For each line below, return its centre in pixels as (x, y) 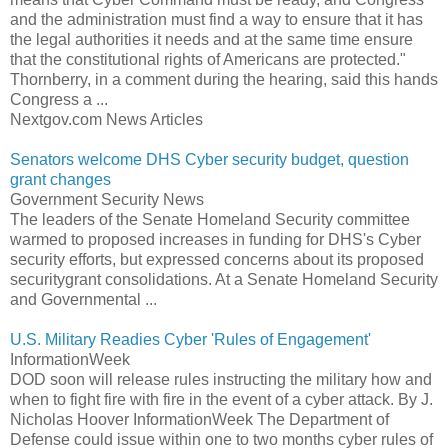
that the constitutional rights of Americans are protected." (208, 59)
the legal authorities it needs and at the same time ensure (211, 39)
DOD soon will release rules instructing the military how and (221, 379)
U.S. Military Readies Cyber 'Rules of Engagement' (190, 339)
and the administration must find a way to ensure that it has (216, 19)
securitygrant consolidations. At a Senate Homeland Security (224, 279)
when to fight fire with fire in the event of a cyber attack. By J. (221, 399)
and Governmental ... (83, 299)
